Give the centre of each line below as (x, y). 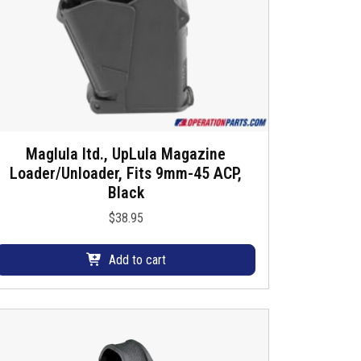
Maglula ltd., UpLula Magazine (126, 154)
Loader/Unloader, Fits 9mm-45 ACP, (126, 174)
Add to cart (137, 259)
